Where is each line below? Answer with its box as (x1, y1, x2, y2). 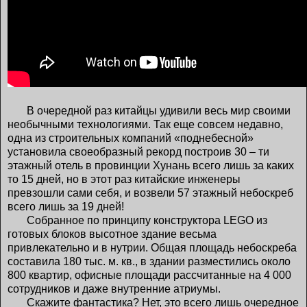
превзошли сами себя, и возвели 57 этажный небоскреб (8, 186, 293, 199)
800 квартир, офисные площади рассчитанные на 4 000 (8, 269, 291, 281)
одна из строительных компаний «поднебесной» (8, 132, 254, 144)
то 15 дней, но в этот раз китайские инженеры (8, 173, 241, 185)
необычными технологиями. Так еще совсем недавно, (8, 118, 283, 130)
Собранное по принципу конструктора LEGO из (8, 214, 267, 226)
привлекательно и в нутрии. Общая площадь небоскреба (8, 241, 297, 254)
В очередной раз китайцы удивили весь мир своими (8, 104, 291, 116)
